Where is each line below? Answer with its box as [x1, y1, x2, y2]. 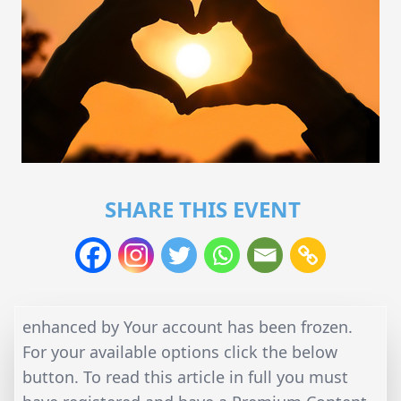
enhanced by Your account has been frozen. [22, 315, 353, 337]
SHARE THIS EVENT [104, 193, 301, 224]
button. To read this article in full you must [22, 365, 348, 388]
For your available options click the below [22, 340, 337, 363]
